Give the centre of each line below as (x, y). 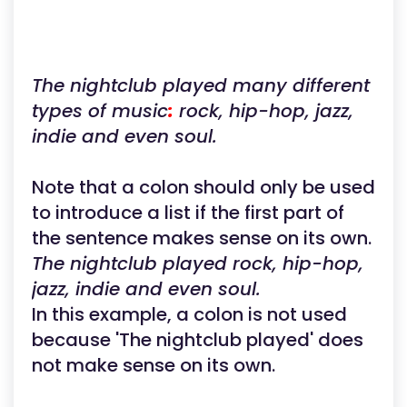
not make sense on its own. (154, 365)
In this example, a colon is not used (189, 314)
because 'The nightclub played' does (198, 340)
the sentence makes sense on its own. (202, 238)
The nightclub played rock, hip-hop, (198, 263)
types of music (100, 111)
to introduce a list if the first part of (188, 213)
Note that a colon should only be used (203, 187)
